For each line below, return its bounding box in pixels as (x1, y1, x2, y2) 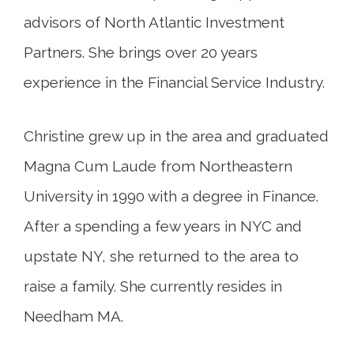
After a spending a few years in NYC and (24, 217, 302, 235)
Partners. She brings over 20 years (24, 43, 258, 62)
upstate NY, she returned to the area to (24, 247, 299, 265)
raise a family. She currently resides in (24, 277, 282, 296)
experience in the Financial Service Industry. (24, 73, 325, 92)
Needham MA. (24, 307, 123, 326)
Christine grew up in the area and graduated (24, 127, 329, 145)
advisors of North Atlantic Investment (24, 13, 284, 32)
